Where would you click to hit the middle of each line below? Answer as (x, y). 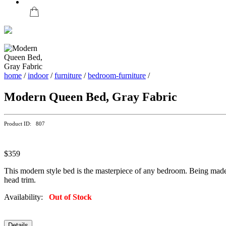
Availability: (26, 197)
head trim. (20, 180)
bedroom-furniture (117, 76)
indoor (38, 76)
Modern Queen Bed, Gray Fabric (91, 97)
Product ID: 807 (24, 124)
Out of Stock (70, 197)
